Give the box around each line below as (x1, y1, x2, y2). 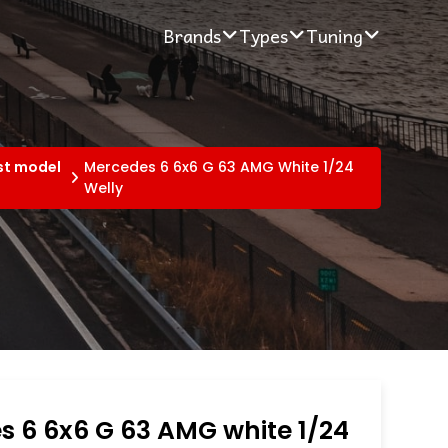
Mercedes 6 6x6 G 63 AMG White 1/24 (84, 156, 355, 177)
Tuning (305, 20, 363, 50)
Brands (162, 20, 221, 50)
